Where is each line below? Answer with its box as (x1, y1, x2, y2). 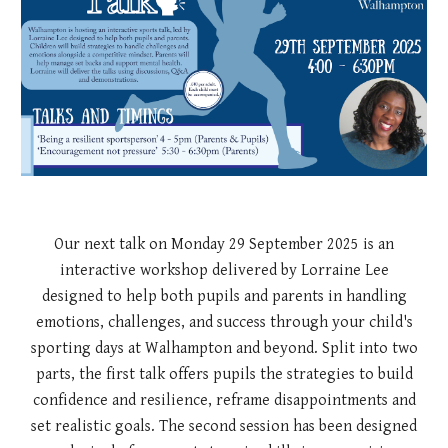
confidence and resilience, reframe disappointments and (32, 391, 416, 410)
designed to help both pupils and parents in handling (41, 287, 407, 306)
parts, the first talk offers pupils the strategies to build (35, 365, 413, 384)
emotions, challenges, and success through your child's (35, 313, 413, 332)
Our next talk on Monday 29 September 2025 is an (54, 235, 394, 254)
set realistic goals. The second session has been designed (31, 417, 417, 436)
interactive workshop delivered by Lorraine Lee (59, 261, 389, 280)
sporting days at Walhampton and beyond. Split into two (30, 339, 418, 358)
